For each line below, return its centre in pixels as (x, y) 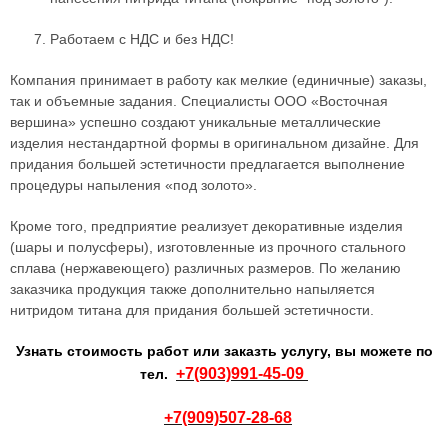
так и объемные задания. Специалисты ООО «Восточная (199, 101)
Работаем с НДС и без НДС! (142, 39)
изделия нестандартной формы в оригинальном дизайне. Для (214, 143)
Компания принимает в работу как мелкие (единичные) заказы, (218, 80)
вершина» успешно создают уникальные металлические (195, 122)
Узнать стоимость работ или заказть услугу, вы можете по (224, 351)
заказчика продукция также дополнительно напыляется (192, 289)
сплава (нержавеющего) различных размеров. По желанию (205, 268)
